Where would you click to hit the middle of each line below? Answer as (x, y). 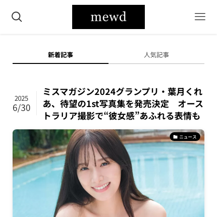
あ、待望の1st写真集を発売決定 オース (123, 103)
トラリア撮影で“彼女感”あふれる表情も (122, 115)
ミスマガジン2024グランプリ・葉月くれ (123, 91)
